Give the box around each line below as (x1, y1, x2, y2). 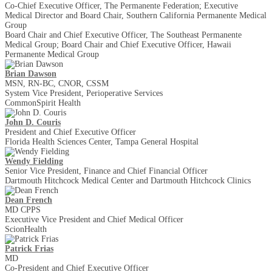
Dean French (5, 195, 52, 205)
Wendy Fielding (5, 157, 63, 166)
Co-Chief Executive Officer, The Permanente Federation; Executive (5, 1, 238, 11)
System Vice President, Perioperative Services (5, 89, 163, 98)
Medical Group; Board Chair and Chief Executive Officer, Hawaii (5, 40, 231, 50)
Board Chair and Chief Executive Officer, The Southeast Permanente (5, 30, 242, 40)
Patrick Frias (5, 244, 53, 254)
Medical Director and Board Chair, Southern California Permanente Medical (5, 11, 267, 21)
